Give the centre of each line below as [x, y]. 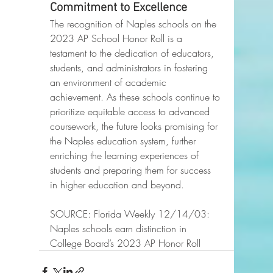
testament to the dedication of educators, [133, 53]
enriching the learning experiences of [126, 155]
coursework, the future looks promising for [135, 126]
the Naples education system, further [124, 141]
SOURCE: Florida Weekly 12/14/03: [131, 214]
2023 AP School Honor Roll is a [118, 38]
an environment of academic [110, 82]
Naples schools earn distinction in [120, 229]
